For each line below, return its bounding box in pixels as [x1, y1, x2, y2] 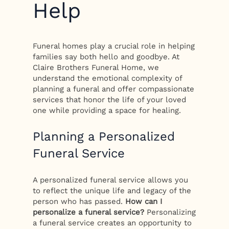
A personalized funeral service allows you [33, 175, 189, 185]
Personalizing [144, 207, 196, 217]
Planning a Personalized [33, 129, 175, 144]
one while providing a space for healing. [33, 106, 181, 116]
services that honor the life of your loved [33, 95, 187, 105]
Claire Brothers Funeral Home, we [33, 63, 159, 73]
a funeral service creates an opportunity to [33, 218, 192, 227]
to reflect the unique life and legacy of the [33, 186, 192, 195]
